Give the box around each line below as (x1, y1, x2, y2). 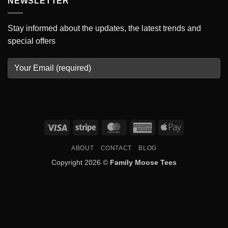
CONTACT (100, 144, 132, 152)
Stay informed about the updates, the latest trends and (8, 24, 201, 33)
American (152, 122, 183, 131)
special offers (8, 37, 55, 46)
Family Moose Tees (110, 158, 177, 166)
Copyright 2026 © (51, 158, 110, 166)
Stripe (95, 122, 114, 131)
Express (152, 134, 178, 142)
